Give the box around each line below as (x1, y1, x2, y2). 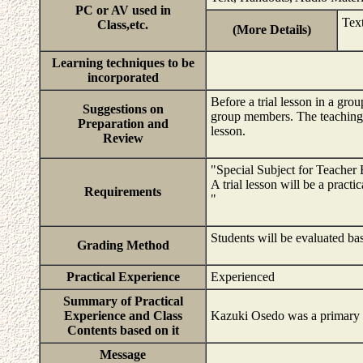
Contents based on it (66, 323, 179, 337)
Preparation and (77, 117, 169, 130)
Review (102, 131, 143, 145)
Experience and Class (63, 309, 182, 322)
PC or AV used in (75, 3, 171, 17)
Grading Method (76, 238, 169, 252)
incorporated (87, 70, 159, 84)
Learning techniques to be (51, 56, 194, 70)
